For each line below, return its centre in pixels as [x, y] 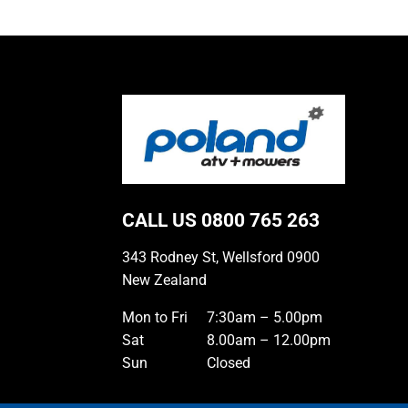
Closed [229, 362]
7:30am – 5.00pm [265, 317]
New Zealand [165, 280]
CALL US [162, 220]
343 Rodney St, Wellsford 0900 [221, 257]
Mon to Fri [155, 317]
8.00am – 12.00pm [269, 340]
